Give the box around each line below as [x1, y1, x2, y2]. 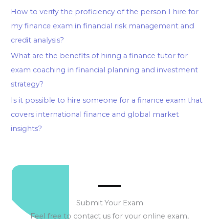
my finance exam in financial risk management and [11, 21, 195, 30]
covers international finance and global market [11, 109, 179, 119]
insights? [11, 124, 43, 133]
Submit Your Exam [76, 198, 143, 208]
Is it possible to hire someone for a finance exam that [11, 95, 203, 105]
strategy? [11, 80, 44, 89]
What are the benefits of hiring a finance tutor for [11, 51, 188, 61]
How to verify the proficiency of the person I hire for [11, 7, 199, 16]
